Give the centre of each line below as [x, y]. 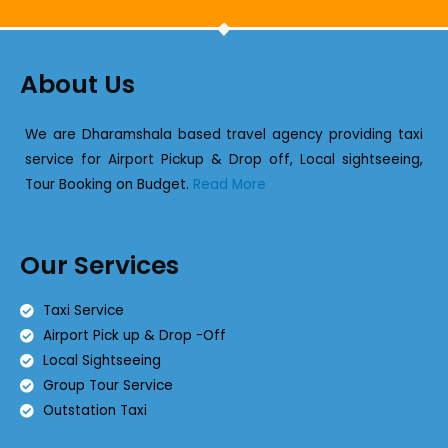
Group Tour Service [107, 386]
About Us [77, 85]
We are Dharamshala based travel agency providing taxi [224, 135]
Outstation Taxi [94, 411]
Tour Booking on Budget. [109, 185]
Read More [229, 185]
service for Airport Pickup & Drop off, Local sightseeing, [224, 160]
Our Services [99, 266]
